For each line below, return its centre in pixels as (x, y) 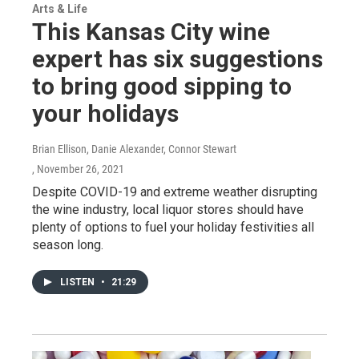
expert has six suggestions (177, 59)
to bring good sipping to (162, 86)
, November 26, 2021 (78, 169)
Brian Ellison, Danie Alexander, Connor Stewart (134, 149)
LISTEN (79, 282)
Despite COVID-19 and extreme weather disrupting (175, 192)
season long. (68, 245)
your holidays (105, 113)
